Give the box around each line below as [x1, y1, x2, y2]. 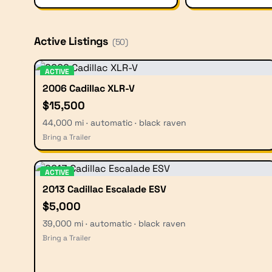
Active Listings [34, 34, 108, 48]
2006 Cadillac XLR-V [42, 82, 135, 95]
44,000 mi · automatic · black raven [42, 117, 186, 128]
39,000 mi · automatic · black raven [42, 218, 186, 229]
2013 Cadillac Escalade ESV [42, 183, 166, 195]
